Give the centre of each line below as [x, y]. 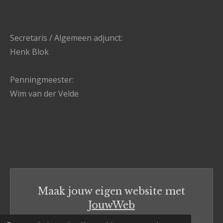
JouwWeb [111, 205]
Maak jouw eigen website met [111, 191]
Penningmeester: [42, 79]
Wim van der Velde [45, 93]
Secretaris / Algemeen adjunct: [66, 38]
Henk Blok [29, 52]
